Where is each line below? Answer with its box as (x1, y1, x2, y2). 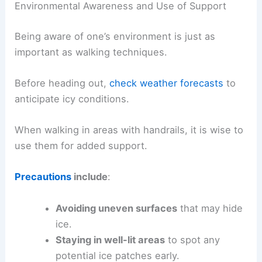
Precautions (15, 171, 72, 183)
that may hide (177, 202, 243, 214)
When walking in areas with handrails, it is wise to (15, 124, 244, 136)
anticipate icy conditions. (15, 92, 130, 105)
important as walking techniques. (15, 46, 168, 58)
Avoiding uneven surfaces (55, 202, 177, 214)
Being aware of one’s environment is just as (15, 30, 216, 42)
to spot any (164, 233, 220, 246)
